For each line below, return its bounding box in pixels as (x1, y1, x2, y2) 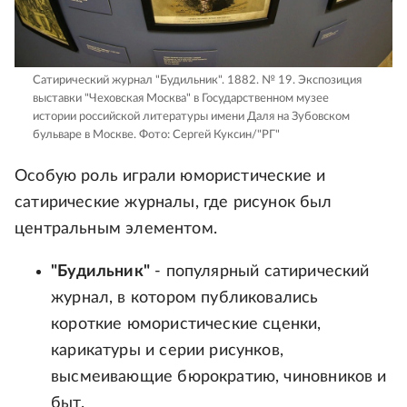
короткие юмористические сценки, (51, 316, 322, 333)
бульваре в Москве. (33, 129, 136, 142)
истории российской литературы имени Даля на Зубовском (33, 111, 350, 124)
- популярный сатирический (149, 263, 370, 281)
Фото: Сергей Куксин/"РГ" (136, 129, 280, 142)
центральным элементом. (15, 221, 217, 238)
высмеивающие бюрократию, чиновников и (51, 369, 387, 386)
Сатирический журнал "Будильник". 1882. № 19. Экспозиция (33, 74, 362, 87)
